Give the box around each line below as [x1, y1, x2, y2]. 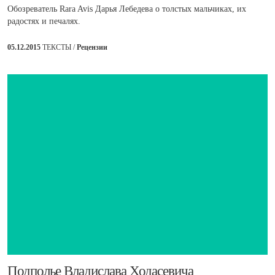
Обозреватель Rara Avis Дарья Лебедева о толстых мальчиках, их [7, 4, 246, 14]
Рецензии [77, 43, 107, 52]
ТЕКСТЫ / [42, 43, 77, 52]
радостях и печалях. [7, 17, 80, 26]
